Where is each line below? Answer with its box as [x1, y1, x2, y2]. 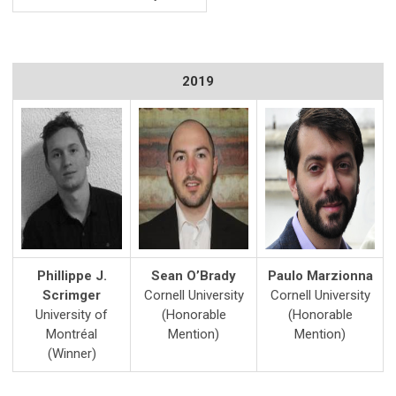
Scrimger [42, 287, 101, 303]
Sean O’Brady [151, 268, 236, 284]
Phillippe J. [36, 268, 107, 284]
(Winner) [47, 346, 96, 362]
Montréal [46, 326, 97, 342]
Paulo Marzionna [267, 268, 373, 284]
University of [35, 307, 108, 323]
